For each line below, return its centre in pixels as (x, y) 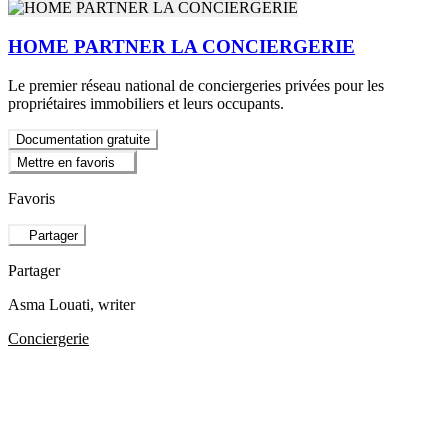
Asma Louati (49, 305)
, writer (112, 305)
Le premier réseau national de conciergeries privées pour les (196, 85)
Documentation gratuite (83, 139)
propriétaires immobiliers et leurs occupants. (146, 103)
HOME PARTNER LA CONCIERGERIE (181, 46)
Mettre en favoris (66, 163)
